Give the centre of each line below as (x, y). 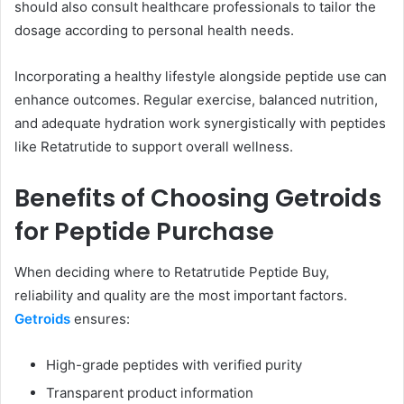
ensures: (100, 318)
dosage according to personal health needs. (154, 31)
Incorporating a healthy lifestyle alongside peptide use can (201, 77)
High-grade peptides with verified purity (174, 364)
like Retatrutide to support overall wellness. (154, 147)
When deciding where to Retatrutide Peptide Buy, (172, 271)
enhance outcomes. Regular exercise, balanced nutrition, (196, 100)
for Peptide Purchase (144, 232)
